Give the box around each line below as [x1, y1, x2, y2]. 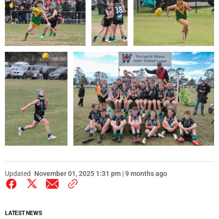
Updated [5, 170, 31, 178]
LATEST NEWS [5, 210, 42, 217]
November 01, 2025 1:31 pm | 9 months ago [34, 170, 167, 178]
